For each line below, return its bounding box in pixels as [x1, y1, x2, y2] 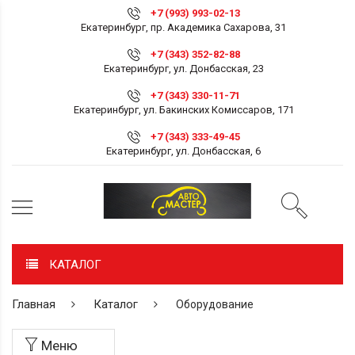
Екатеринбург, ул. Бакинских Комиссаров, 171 [73, 104, 294, 116]
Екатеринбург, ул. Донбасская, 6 [106, 145, 261, 157]
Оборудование [174, 298, 254, 311]
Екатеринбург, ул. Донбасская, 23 [103, 63, 264, 74]
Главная [12, 297, 55, 311]
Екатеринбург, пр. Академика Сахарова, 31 [81, 21, 286, 33]
